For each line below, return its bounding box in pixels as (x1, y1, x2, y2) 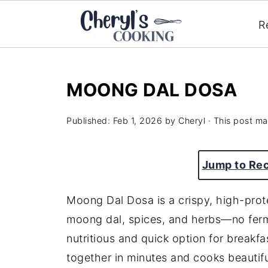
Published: (66, 115, 113, 126)
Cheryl (178, 115, 205, 126)
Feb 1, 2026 (112, 115, 162, 126)
